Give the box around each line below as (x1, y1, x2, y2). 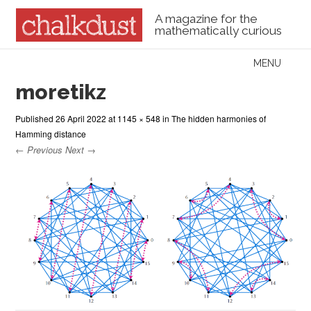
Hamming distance (15, 127, 87, 140)
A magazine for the (154, 12, 258, 26)
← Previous (15, 142, 63, 156)
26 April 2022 (56, 112, 107, 124)
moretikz (15, 79, 107, 104)
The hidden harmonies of (171, 112, 267, 124)
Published (15, 112, 56, 124)
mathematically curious (154, 24, 282, 38)
